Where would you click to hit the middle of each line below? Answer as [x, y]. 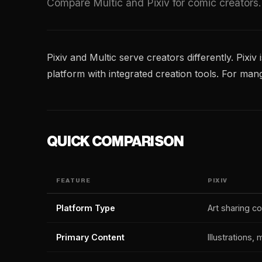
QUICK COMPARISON [116, 142]
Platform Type [86, 208]
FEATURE [74, 181]
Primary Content [90, 237]
